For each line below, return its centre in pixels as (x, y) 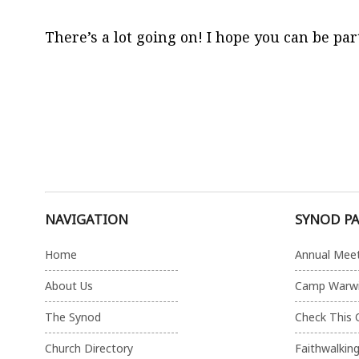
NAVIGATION (87, 219)
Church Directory (89, 349)
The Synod (73, 317)
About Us (69, 286)
